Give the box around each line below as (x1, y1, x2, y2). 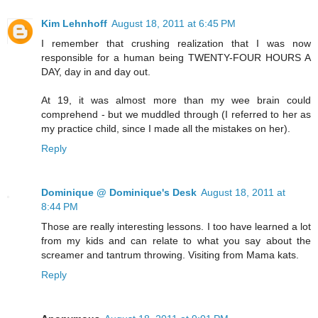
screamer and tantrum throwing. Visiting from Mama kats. (41, 248, 299, 261)
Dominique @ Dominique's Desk (41, 186, 197, 198)
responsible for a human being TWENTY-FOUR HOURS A (41, 51, 311, 63)
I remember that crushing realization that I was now (41, 37, 311, 49)
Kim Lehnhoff (41, 17, 107, 29)
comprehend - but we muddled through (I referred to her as (41, 108, 311, 120)
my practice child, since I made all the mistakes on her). (41, 122, 290, 134)
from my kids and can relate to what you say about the (41, 234, 311, 246)
